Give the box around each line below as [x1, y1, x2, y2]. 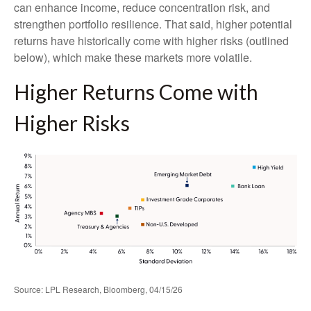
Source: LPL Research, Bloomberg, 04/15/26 [14, 283, 185, 295]
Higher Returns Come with [13, 79, 258, 105]
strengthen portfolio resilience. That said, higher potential [14, 16, 292, 33]
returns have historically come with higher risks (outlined [14, 33, 289, 49]
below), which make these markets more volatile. [14, 49, 255, 66]
